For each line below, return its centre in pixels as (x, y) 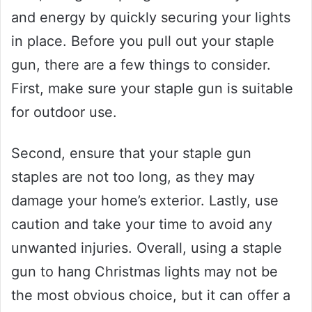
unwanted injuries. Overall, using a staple (147, 248)
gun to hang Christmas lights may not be (145, 271)
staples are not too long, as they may (133, 177)
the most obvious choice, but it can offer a (151, 295)
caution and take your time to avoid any (142, 224)
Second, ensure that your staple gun (131, 153)
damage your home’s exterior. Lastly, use (145, 200)
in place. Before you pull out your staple (143, 41)
